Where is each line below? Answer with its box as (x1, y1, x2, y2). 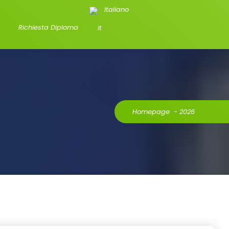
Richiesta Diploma (18, 22, 78, 32)
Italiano (104, 5, 129, 15)
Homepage (132, 107, 170, 117)
